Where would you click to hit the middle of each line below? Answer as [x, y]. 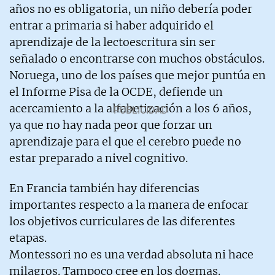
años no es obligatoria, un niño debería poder [131, 9]
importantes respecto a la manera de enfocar [129, 204]
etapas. [28, 238]
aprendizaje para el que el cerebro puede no [125, 141]
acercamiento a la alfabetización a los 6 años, [130, 108]
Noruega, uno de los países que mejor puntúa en [137, 75]
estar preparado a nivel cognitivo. [99, 158]
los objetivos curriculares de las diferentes [122, 221]
